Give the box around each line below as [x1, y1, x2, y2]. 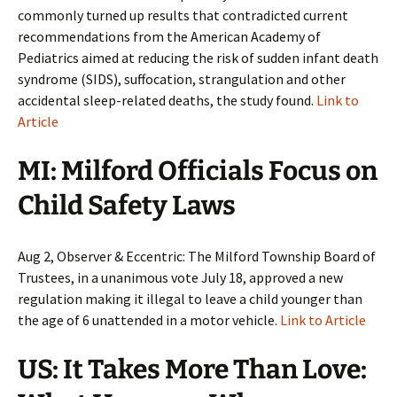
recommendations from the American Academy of [18, 27, 321, 45]
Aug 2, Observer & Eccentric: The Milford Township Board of [18, 247, 376, 265]
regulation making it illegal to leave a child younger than [18, 290, 362, 307]
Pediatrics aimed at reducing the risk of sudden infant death [18, 49, 378, 66]
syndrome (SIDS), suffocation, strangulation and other [18, 70, 346, 88]
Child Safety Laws [18, 190, 236, 222]
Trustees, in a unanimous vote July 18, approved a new [18, 269, 343, 286]
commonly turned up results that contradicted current [18, 6, 348, 24]
